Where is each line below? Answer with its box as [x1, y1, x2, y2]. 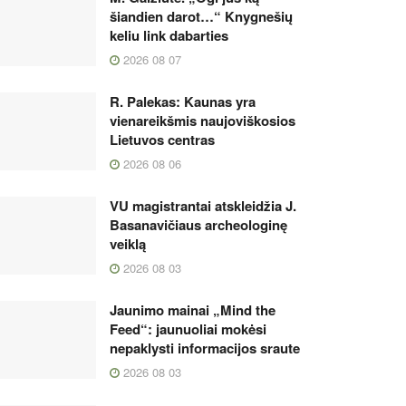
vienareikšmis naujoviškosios [110, 111, 295, 130]
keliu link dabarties [110, 25, 228, 45]
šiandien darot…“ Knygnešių [110, 6, 293, 26]
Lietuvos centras [110, 130, 215, 150]
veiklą [110, 234, 146, 254]
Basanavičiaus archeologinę [110, 215, 287, 235]
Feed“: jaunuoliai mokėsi [110, 319, 266, 339]
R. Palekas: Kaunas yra [110, 92, 256, 111]
